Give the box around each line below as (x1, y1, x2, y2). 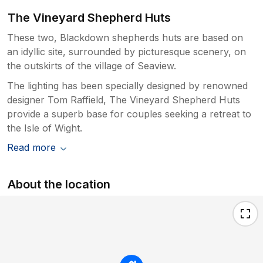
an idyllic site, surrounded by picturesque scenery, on (7, 45, 246, 58)
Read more (7, 141, 56, 153)
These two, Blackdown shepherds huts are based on (7, 31, 243, 43)
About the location (8, 177, 111, 191)
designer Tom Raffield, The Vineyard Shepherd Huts (7, 93, 240, 106)
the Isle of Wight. (7, 122, 82, 134)
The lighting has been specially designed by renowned (7, 79, 248, 92)
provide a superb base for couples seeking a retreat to (7, 107, 251, 120)
